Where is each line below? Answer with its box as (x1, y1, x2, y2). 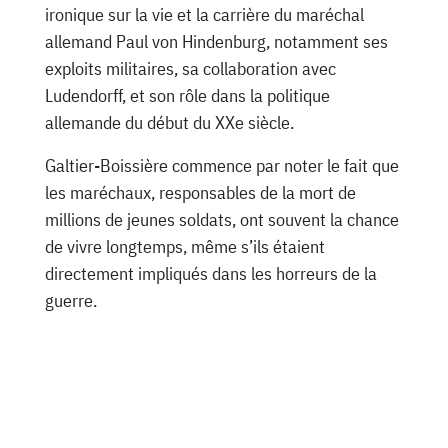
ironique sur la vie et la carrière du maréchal (44, 2, 364, 26)
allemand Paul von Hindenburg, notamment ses (44, 29, 388, 53)
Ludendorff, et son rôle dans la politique (44, 83, 330, 107)
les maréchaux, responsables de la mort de (44, 180, 356, 204)
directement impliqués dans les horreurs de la (44, 261, 377, 285)
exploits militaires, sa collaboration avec (44, 56, 336, 80)
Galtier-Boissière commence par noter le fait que (44, 153, 399, 177)
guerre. (44, 288, 97, 312)
